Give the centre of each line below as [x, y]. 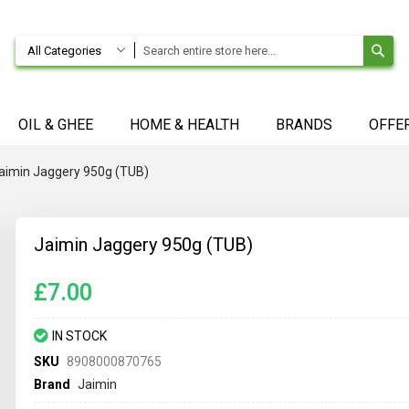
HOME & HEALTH [184, 125]
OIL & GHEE [56, 125]
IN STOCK [80, 336]
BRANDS [304, 125]
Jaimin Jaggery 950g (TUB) [144, 245]
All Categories [65, 50]
